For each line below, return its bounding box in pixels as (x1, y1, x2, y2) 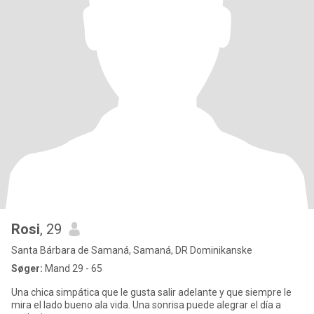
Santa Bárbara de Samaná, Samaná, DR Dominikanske (11, 245, 252, 256)
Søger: (11, 263, 43, 274)
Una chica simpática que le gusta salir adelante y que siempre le (11, 287, 292, 298)
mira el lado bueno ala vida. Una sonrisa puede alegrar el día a (11, 299, 281, 310)
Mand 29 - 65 (43, 263, 102, 274)
